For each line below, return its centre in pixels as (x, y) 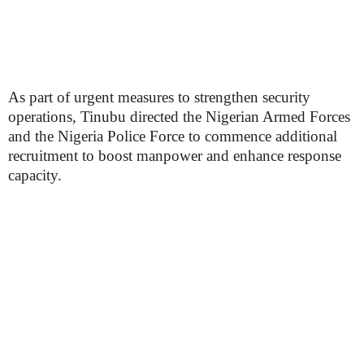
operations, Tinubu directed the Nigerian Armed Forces (179, 117)
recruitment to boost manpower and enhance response (175, 156)
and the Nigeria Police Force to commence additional (173, 136)
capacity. (35, 175)
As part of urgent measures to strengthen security (159, 97)
